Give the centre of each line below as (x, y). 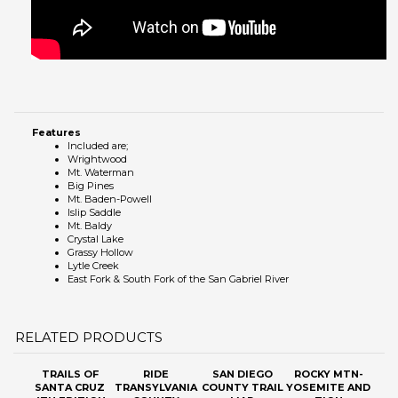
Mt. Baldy (90, 235)
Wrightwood (97, 169)
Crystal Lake (96, 249)
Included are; (98, 155)
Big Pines (91, 195)
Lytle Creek (93, 275)
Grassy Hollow (100, 262)
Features (56, 142)
